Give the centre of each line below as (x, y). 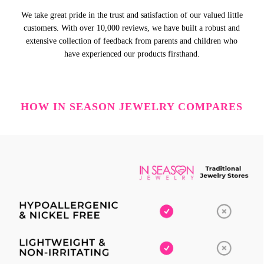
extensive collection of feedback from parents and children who (132, 41)
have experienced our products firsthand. (132, 54)
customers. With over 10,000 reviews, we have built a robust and (132, 28)
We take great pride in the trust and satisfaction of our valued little (132, 15)
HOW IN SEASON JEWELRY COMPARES (132, 107)
